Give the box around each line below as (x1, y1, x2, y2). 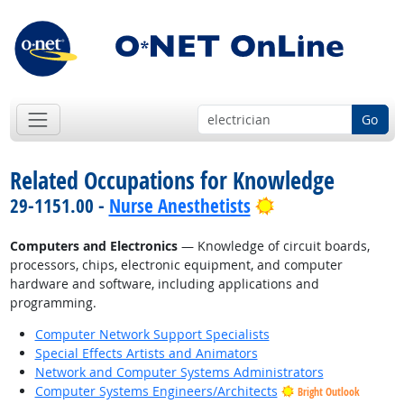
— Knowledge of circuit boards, (177, 237, 370, 255)
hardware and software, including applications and (9, 275, 319, 293)
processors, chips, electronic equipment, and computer (9, 256, 343, 274)
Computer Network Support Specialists (34, 326, 270, 344)
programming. (9, 294, 96, 312)
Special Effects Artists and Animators (34, 344, 258, 363)
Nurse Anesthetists (108, 193, 251, 219)
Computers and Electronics (9, 237, 178, 255)
